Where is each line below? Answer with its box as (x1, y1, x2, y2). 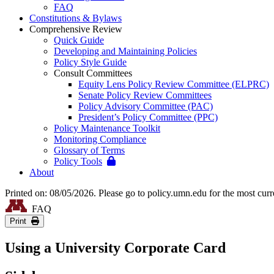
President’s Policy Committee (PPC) (78, 112, 218, 122)
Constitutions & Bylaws (29, 13, 122, 23)
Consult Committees (54, 68, 132, 78)
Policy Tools (54, 156, 102, 166)
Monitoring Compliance (54, 134, 146, 144)
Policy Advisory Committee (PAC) (78, 101, 213, 111)
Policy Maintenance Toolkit (54, 123, 160, 133)
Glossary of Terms (54, 145, 125, 155)
